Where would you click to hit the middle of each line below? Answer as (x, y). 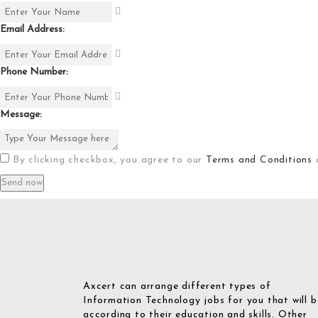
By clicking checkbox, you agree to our (108, 160)
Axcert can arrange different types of (177, 287)
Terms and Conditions (259, 160)
